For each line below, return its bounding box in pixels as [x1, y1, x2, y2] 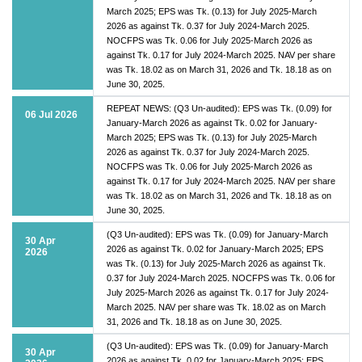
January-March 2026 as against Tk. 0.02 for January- [107, 117, 318, 128]
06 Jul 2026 [25, 108, 78, 120]
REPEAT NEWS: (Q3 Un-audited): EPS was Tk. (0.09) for [107, 103, 332, 113]
